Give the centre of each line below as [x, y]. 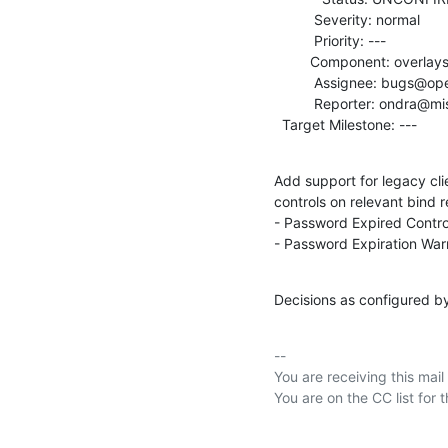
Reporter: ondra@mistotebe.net [294, 103]
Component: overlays [292, 61]
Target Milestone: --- [349, 124]
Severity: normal [294, 19]
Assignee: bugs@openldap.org [294, 82]
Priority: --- [294, 40]
